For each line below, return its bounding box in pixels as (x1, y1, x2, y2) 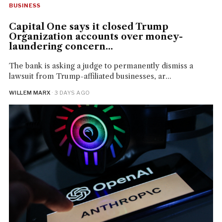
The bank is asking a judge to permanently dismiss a (8, 61, 193, 71)
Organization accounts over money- (8, 31, 183, 43)
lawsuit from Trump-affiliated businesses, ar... (8, 71, 171, 81)
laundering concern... (8, 41, 113, 53)
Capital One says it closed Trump (8, 21, 169, 33)
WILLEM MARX (8, 89, 51, 97)
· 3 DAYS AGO (51, 89, 90, 97)
